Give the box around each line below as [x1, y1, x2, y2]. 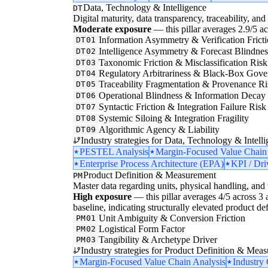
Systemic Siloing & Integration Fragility [99, 112, 249, 123]
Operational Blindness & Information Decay [99, 90, 266, 100]
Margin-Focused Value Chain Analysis [80, 256, 226, 267]
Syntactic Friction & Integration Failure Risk [99, 101, 267, 112]
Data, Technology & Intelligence [83, 2, 206, 13]
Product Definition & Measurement [83, 169, 216, 180]
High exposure [73, 191, 132, 202]
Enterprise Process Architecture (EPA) [80, 158, 224, 169]
